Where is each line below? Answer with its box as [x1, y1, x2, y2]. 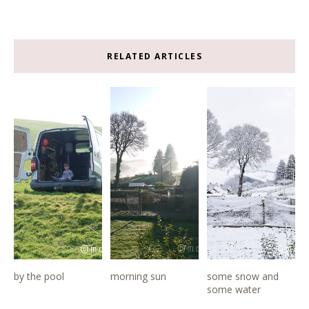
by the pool [14, 269, 64, 283]
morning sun [110, 269, 167, 283]
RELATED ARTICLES [107, 50, 202, 62]
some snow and [207, 269, 279, 283]
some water [207, 282, 261, 296]
